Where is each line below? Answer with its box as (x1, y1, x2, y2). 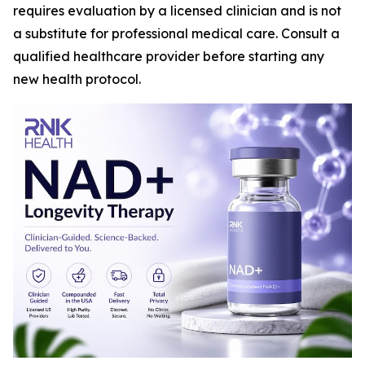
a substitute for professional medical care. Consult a (13, 25, 340, 42)
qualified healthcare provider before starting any (13, 48, 324, 64)
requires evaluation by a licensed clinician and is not (13, 2, 341, 19)
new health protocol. (13, 71, 141, 87)
